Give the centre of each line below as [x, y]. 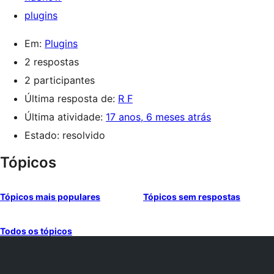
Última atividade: [65, 117]
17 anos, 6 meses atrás [158, 117]
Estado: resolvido [65, 135]
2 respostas [52, 62]
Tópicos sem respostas [192, 197]
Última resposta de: [71, 98]
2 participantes [60, 80]
